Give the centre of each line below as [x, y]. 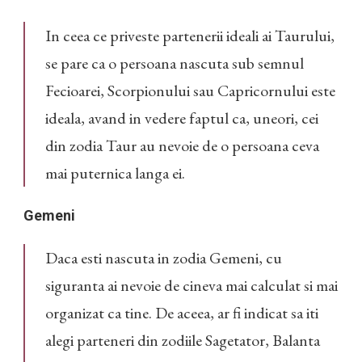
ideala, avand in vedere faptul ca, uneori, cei [182, 118]
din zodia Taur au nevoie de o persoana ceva [182, 146]
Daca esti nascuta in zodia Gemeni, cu [164, 258]
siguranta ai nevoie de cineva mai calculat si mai [192, 286]
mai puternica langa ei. [115, 173]
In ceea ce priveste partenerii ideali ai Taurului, [190, 36]
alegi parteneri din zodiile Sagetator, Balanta [183, 341]
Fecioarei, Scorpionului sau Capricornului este [190, 91]
